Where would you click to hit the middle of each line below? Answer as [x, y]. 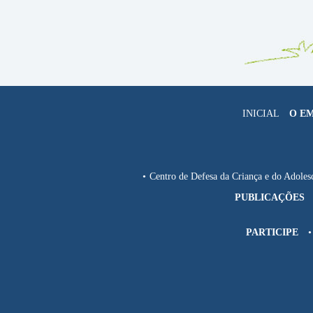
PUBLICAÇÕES [270, 197]
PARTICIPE [272, 232]
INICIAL [261, 113]
